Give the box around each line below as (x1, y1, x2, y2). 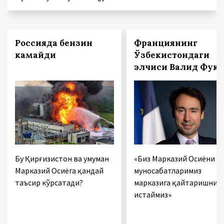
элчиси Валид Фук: (133, 61, 220, 72)
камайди (15, 49, 56, 60)
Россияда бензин (15, 37, 92, 48)
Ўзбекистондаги (133, 49, 209, 60)
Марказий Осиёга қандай (15, 165, 103, 175)
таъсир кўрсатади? (15, 177, 83, 187)
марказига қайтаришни (133, 177, 217, 187)
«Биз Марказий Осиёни (133, 153, 215, 163)
